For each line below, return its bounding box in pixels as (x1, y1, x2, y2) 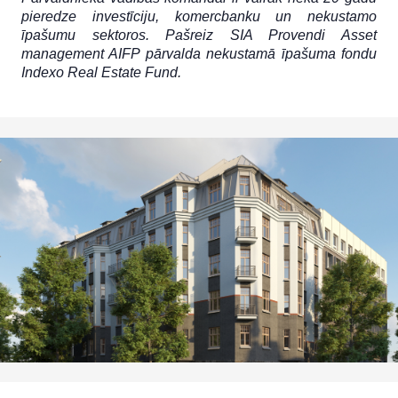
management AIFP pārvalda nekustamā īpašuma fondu (21, 46, 377, 61)
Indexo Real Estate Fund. (21, 65, 181, 80)
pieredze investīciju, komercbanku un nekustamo (21, 9, 377, 24)
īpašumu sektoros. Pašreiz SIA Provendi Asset (21, 28, 377, 43)
